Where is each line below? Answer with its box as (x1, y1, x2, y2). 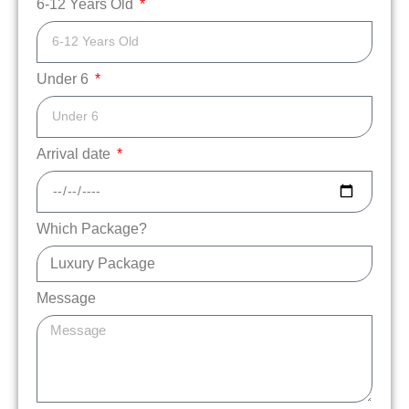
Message (37, 289, 96, 306)
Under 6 (37, 70, 92, 87)
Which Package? (37, 220, 147, 236)
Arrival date (37, 145, 114, 162)
